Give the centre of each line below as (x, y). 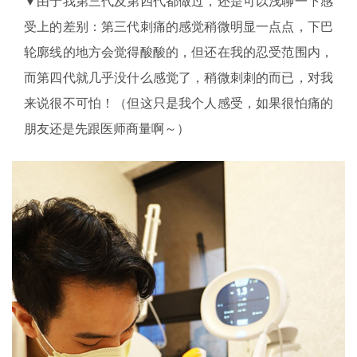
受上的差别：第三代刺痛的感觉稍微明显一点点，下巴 (178, 27)
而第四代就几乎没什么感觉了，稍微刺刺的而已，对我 (178, 78)
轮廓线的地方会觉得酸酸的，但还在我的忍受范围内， (178, 52)
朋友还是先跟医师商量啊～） (107, 129)
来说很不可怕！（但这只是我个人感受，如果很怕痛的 (178, 103)
